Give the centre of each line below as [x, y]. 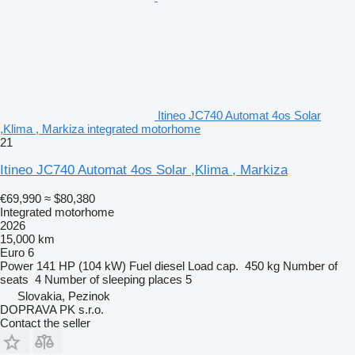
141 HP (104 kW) [81, 265]
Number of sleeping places [113, 279]
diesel [170, 265]
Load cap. [213, 265]
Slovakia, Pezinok [64, 296]
